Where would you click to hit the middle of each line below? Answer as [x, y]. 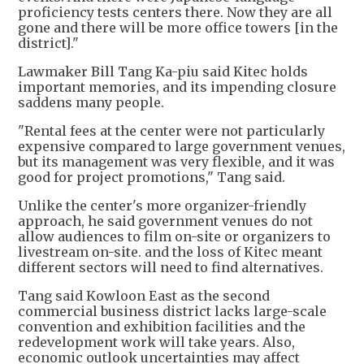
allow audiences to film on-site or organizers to [174, 237]
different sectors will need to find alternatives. [171, 268]
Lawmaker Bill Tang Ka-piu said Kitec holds [163, 72]
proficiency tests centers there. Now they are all [175, 13]
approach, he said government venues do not [165, 221]
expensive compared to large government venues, [182, 147]
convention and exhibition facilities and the [162, 327]
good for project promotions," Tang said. [152, 178]
